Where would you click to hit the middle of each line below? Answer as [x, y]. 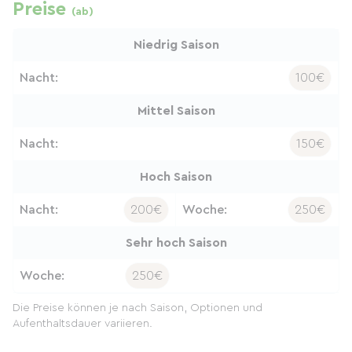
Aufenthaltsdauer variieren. [82, 324]
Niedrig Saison [176, 45]
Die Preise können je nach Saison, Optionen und [137, 308]
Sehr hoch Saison [176, 243]
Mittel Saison [176, 111]
